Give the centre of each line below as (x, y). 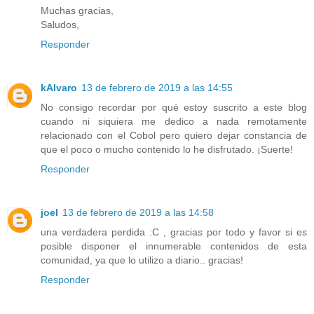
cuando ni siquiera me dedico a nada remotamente (174, 121)
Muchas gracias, (77, 10)
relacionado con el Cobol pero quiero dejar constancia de (174, 135)
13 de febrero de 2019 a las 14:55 (157, 87)
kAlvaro (59, 87)
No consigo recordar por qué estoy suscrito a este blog (174, 107)
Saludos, (60, 24)
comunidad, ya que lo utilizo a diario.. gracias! (142, 260)
